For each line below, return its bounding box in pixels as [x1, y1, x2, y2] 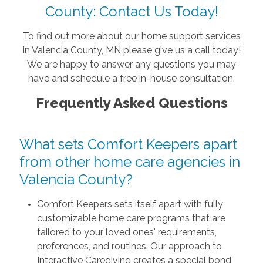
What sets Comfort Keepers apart [19, 136, 237, 153]
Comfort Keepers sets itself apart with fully [36, 198, 223, 210]
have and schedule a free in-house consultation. [28, 73, 235, 85]
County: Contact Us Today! [45, 3, 218, 21]
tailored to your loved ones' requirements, [36, 227, 217, 238]
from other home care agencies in [19, 153, 240, 171]
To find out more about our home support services [22, 31, 241, 42]
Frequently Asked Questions [35, 95, 228, 112]
